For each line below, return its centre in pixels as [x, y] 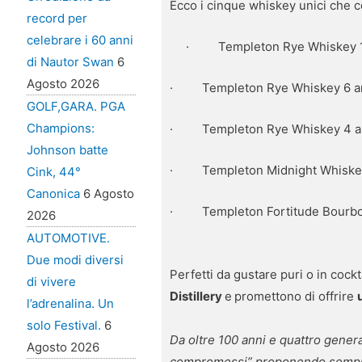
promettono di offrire [296, 296]
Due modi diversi [75, 260]
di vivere [51, 282]
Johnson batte [67, 150]
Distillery [198, 296]
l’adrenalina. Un [70, 304]
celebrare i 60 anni [80, 40]
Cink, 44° [53, 172]
